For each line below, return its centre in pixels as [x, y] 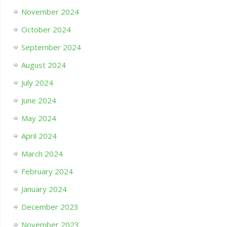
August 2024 [43, 65]
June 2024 [39, 101]
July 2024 [37, 83]
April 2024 [39, 136]
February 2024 [47, 172]
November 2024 [50, 12]
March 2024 [42, 154]
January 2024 [44, 189]
